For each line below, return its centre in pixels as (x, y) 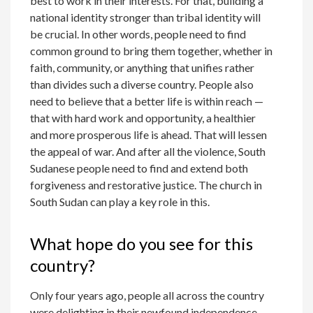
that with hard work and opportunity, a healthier (143, 118)
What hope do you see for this (142, 244)
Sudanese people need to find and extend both (139, 168)
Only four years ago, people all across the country (147, 296)
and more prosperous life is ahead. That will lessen (149, 135)
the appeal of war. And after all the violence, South (148, 152)
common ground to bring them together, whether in (152, 51)
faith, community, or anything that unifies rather (143, 68)
